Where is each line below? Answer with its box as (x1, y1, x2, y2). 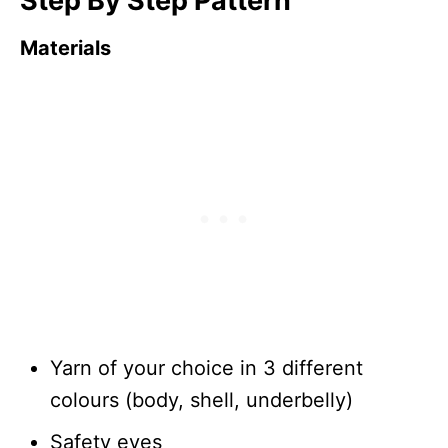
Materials (20, 35, 111, 60)
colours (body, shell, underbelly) (50, 387, 353, 412)
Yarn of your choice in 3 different (50, 355, 363, 380)
